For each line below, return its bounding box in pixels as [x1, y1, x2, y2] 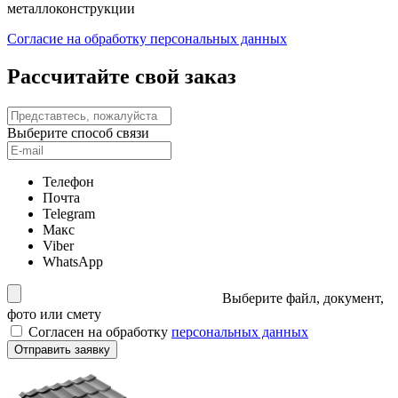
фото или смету [7, 306, 101, 322]
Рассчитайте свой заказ [7, 65, 236, 89]
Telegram [43, 206, 95, 221]
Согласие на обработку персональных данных [7, 31, 287, 47]
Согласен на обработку [28, 324, 171, 339]
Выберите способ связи [7, 125, 149, 140]
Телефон [43, 174, 94, 189]
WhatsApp [43, 254, 103, 269]
